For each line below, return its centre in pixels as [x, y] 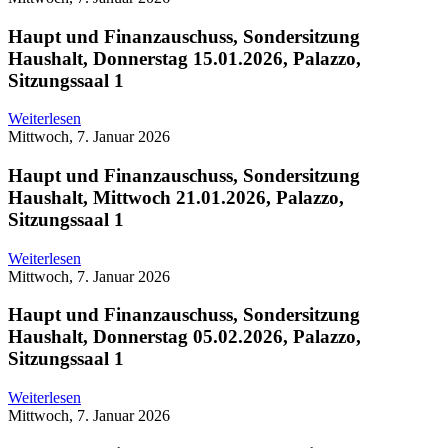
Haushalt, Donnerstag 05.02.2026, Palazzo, [184, 337]
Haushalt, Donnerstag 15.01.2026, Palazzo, [184, 58]
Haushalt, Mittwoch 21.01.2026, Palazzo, [176, 198]
